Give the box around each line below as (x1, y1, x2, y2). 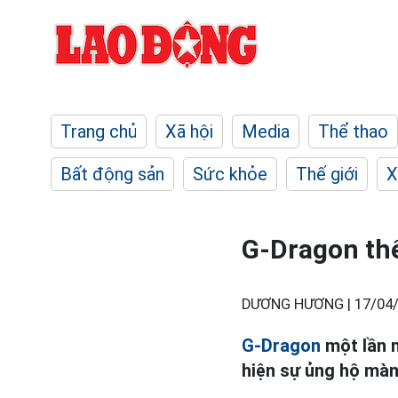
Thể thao (318, 121, 388, 142)
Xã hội (165, 121, 213, 142)
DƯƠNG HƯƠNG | (242, 296, 354, 313)
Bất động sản (60, 163, 164, 185)
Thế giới (296, 163, 358, 185)
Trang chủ (60, 121, 137, 142)
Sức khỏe (193, 163, 267, 185)
